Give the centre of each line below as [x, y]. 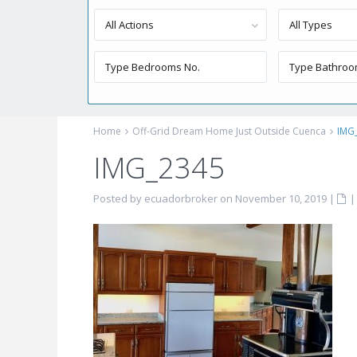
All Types [311, 25]
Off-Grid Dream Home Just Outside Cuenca [229, 131]
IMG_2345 [159, 168]
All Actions [129, 25]
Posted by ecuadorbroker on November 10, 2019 [210, 198]
